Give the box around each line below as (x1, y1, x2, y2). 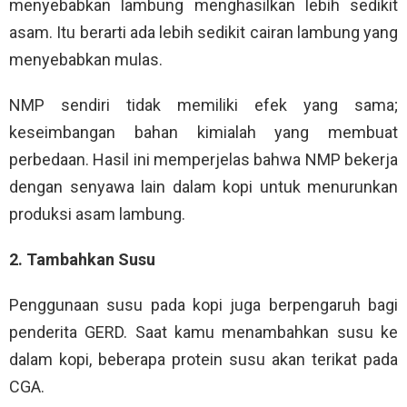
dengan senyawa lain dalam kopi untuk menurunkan (9, 177, 398, 197)
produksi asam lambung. (9, 204, 185, 224)
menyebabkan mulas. (9, 50, 163, 70)
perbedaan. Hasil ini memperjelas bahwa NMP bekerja (9, 150, 398, 170)
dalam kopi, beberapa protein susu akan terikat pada (9, 350, 398, 370)
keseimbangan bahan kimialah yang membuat (9, 123, 398, 143)
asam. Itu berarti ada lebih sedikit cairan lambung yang (9, 23, 398, 43)
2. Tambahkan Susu (9, 250, 155, 270)
